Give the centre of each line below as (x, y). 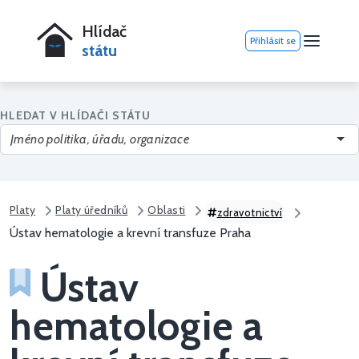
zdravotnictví (250, 212)
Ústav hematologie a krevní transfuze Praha (130, 233)
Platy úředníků (92, 210)
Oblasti (167, 210)
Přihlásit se (273, 40)
